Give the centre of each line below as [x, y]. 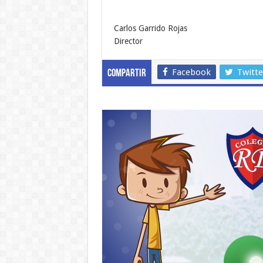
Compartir [127, 73]
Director [128, 41]
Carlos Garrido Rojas [150, 28]
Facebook [191, 72]
